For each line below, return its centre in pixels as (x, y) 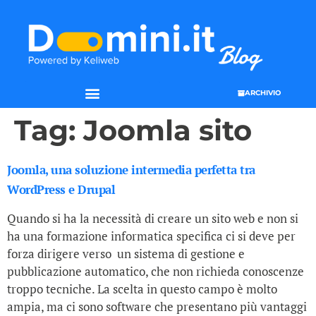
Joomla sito (168, 130)
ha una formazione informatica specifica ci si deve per (151, 236)
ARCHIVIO (263, 92)
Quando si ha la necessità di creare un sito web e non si (153, 219)
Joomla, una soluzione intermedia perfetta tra (131, 170)
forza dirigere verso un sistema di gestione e (126, 254)
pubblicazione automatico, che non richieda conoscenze (156, 272)
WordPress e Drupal (61, 190)
